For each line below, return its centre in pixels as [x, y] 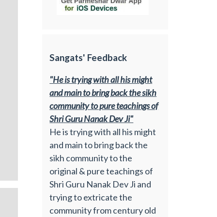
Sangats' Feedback [88, 57]
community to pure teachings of [104, 105]
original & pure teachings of [101, 171]
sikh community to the [91, 158]
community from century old [103, 210]
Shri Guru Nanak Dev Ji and [101, 184]
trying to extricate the [91, 197]
